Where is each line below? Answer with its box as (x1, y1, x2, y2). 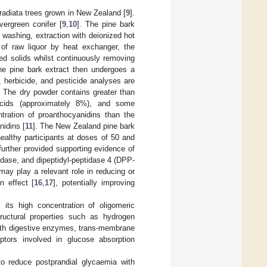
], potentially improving (53, 178, 135, 187)
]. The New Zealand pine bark (33, 121, 135, 131)
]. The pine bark (76, 19, 135, 29)
